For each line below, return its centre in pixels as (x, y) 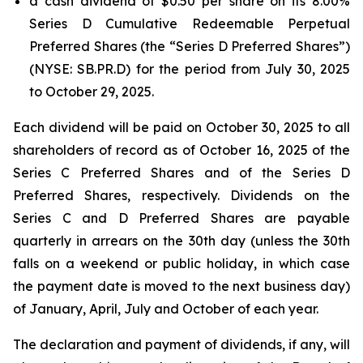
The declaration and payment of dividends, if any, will (181, 344)
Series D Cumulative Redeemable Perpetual (190, 23)
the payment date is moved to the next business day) (181, 286)
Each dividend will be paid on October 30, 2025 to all (181, 127)
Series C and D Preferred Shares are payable (181, 218)
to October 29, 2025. (92, 92)
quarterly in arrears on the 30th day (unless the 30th (181, 241)
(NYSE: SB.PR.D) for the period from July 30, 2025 (190, 69)
